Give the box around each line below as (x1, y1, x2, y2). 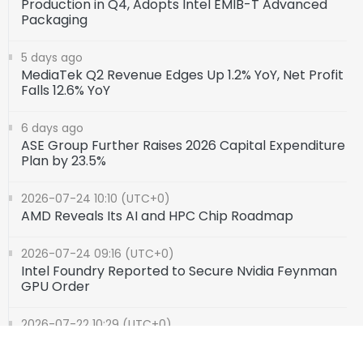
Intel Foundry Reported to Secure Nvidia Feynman (21, 262, 337, 281)
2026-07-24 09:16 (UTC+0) (21, 246, 174, 263)
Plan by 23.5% (21, 152, 106, 171)
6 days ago (21, 120, 83, 137)
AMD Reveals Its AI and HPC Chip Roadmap (21, 207, 293, 226)
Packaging (21, 11, 88, 30)
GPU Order (21, 277, 90, 297)
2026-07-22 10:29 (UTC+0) (21, 316, 172, 333)
